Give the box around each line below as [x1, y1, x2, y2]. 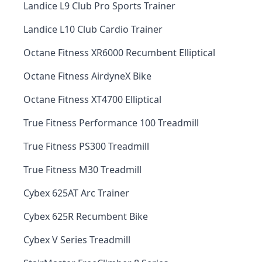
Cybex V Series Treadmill [23, 233, 130, 246]
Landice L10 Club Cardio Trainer [23, 23, 163, 36]
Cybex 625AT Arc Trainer [23, 187, 129, 199]
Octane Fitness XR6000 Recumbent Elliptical [23, 46, 215, 59]
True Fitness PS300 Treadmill [23, 140, 149, 153]
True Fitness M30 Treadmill [23, 163, 142, 176]
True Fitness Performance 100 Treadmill [23, 116, 199, 129]
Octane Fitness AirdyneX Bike [23, 70, 151, 82]
